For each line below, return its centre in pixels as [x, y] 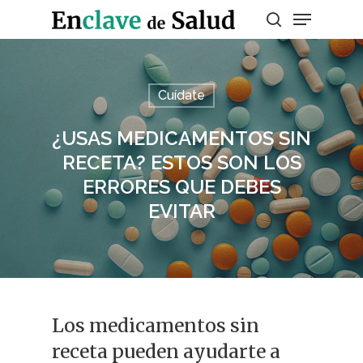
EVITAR [181, 211]
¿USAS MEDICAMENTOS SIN [181, 138]
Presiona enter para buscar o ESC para [177, 86]
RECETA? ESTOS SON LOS [181, 162]
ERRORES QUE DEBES [181, 187]
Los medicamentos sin [156, 325]
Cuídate [181, 95]
